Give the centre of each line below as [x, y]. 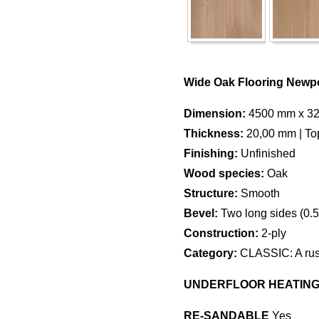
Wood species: [224, 173]
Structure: [211, 193]
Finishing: [211, 153]
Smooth [259, 193]
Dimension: [215, 114]
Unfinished [267, 153]
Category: [210, 253]
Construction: [221, 233]
